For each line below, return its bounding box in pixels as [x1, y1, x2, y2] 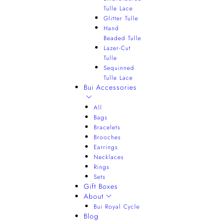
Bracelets [94, 123, 120, 132]
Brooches [94, 133, 121, 142]
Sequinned [104, 63, 134, 72]
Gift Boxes [84, 181, 118, 191]
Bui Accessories [84, 82, 137, 92]
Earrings [94, 143, 118, 152]
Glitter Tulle [104, 14, 138, 23]
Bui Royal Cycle [94, 202, 140, 211]
